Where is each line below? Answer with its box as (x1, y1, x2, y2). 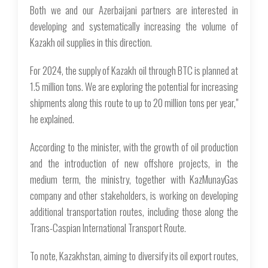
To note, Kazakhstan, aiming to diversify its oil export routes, (30, 248, 238, 263)
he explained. (30, 111, 74, 126)
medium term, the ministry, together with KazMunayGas (30, 171, 238, 187)
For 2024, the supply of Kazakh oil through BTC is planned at (30, 62, 238, 78)
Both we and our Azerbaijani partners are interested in (30, 2, 238, 17)
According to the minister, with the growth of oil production (30, 139, 238, 154)
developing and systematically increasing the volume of (30, 18, 238, 33)
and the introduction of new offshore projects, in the (30, 155, 238, 170)
